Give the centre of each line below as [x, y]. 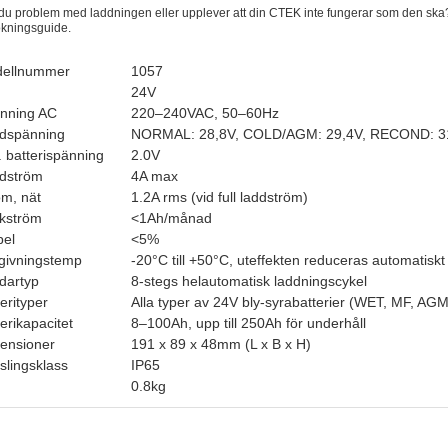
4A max [154, 175]
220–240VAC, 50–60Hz [205, 112]
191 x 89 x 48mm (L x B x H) [221, 343]
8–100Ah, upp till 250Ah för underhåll [248, 322]
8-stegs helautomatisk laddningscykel [249, 280]
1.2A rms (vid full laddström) [219, 196]
